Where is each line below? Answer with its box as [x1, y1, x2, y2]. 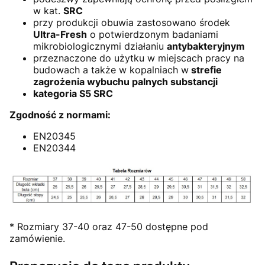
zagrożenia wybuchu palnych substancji [33, 76, 218, 88]
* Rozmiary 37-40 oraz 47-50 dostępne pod [9, 220, 208, 232]
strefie [189, 64, 222, 76]
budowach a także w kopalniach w [33, 64, 189, 76]
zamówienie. [9, 232, 65, 244]
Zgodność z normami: [9, 109, 111, 121]
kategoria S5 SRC [33, 88, 113, 100]
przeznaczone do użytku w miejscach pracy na [33, 52, 244, 64]
